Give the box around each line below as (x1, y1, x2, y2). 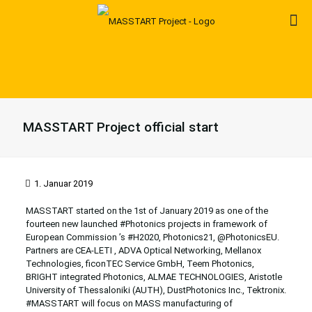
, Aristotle (244, 272, 282, 282)
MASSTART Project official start (23, 119, 219, 135)
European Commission (25, 232, 117, 242)
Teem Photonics (186, 258, 252, 269)
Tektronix (246, 285, 284, 295)
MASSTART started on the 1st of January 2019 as (25, 205, 227, 216)
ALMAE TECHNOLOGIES (147, 272, 244, 282)
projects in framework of (165, 219, 267, 229)
